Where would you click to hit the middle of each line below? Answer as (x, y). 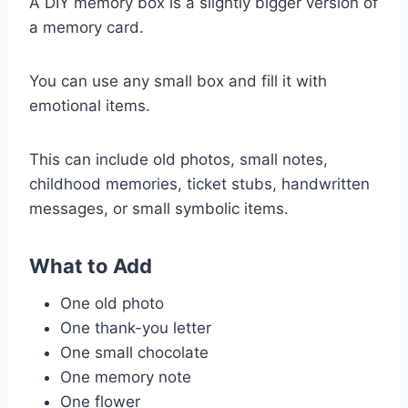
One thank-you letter (136, 327)
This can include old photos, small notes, (178, 159)
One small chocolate (134, 352)
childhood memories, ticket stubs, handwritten (199, 184)
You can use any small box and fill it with (178, 81)
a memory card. (87, 27)
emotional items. (90, 105)
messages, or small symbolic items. (159, 208)
